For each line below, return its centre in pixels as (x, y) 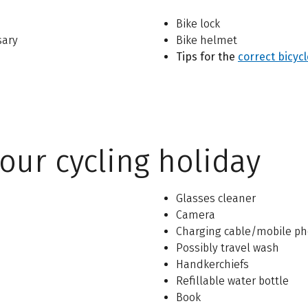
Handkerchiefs (212, 265)
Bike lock (198, 24)
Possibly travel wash (227, 248)
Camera (195, 215)
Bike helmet (206, 41)
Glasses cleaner (216, 199)
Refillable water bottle (232, 281)
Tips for (195, 57)
